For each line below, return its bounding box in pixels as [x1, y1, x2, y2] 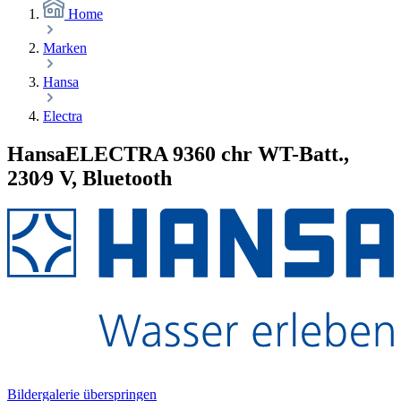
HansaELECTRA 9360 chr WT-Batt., [7, 141, 349, 166]
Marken [43, 39, 87, 55]
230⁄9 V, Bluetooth [7, 166, 172, 190]
